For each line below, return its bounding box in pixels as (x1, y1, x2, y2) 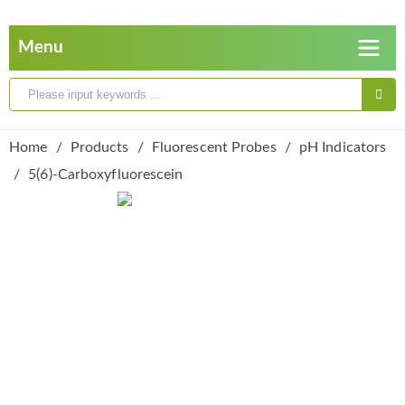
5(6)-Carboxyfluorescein (28, 167, 184, 182)
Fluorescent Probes (151, 140, 277, 155)
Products (70, 140, 129, 155)
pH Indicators (298, 140, 387, 155)
